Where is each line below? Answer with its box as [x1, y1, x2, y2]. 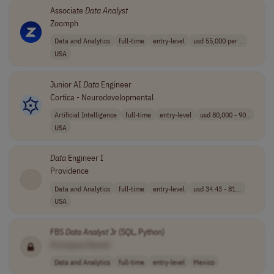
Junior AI [50, 78, 83, 90]
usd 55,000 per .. [193, 35, 243, 46]
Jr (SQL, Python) [108, 226, 165, 237]
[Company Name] [50, 239, 110, 250]
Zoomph [50, 18, 78, 29]
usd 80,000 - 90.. [199, 109, 250, 119]
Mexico [193, 257, 215, 267]
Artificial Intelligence [54, 109, 117, 119]
